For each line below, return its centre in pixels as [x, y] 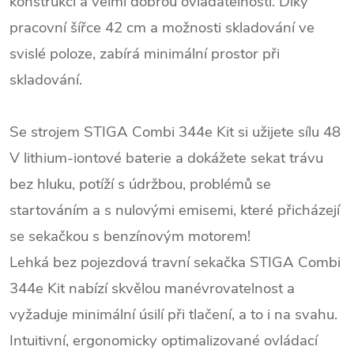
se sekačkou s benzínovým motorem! [130, 236]
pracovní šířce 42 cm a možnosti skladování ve [162, 27]
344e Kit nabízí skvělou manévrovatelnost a [152, 288]
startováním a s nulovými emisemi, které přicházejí [175, 210]
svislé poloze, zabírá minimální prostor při [145, 53]
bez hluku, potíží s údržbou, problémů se [140, 184]
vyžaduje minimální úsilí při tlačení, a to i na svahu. [173, 314]
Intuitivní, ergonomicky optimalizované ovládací [164, 340]
